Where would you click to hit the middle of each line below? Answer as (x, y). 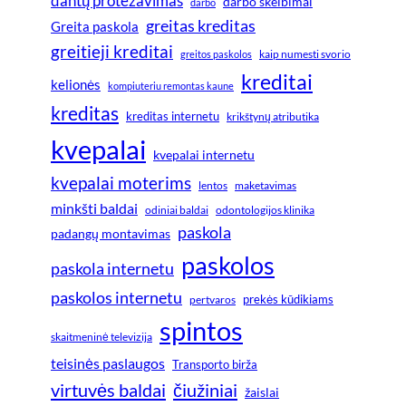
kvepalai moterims (121, 184)
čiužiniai (205, 390)
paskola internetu (112, 269)
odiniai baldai (177, 210)
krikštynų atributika (273, 117)
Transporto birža (215, 365)
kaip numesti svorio (305, 54)
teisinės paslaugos (108, 363)
